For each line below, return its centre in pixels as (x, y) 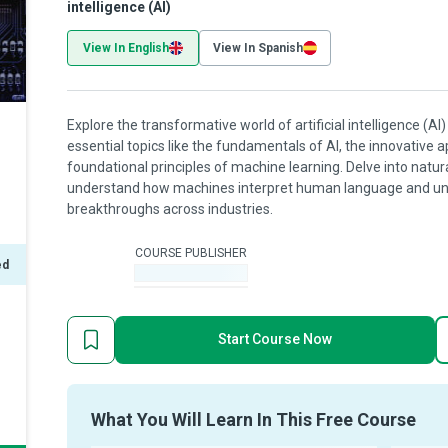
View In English (126, 48)
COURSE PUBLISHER (191, 252)
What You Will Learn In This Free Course (253, 419)
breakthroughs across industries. (170, 209)
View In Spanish (258, 48)
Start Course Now (275, 339)
